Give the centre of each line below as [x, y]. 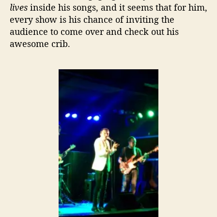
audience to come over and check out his [94, 31]
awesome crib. [40, 44]
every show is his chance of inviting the [92, 19]
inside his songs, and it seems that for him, [117, 7]
